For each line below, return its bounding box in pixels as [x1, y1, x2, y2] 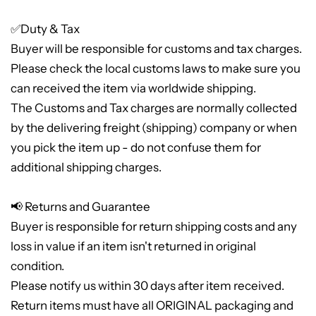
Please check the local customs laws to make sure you [11, 61, 300, 76]
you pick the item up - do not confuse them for [11, 140, 261, 155]
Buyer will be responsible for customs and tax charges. [11, 42, 302, 56]
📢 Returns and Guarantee [11, 200, 150, 214]
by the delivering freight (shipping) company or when [11, 121, 297, 135]
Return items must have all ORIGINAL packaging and [11, 298, 293, 313]
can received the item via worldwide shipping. [11, 81, 256, 96]
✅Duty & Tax [11, 22, 80, 37]
